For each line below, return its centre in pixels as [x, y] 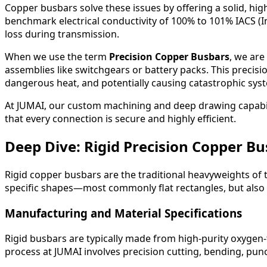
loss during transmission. [62, 34]
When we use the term [57, 56]
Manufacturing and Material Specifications [123, 213]
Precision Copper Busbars [169, 56]
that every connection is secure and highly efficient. [120, 118]
